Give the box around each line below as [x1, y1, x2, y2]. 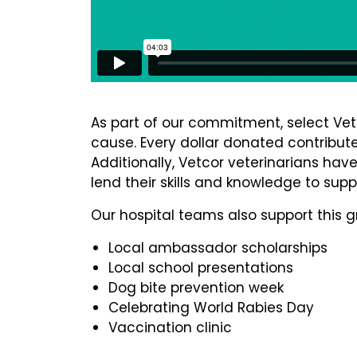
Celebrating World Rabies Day [108, 298, 314, 318]
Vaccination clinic [108, 318, 232, 338]
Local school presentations [108, 258, 293, 278]
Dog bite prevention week [108, 278, 284, 298]
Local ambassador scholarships [108, 238, 328, 258]
